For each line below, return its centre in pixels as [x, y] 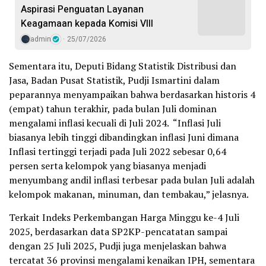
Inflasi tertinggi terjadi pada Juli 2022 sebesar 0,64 [118, 151]
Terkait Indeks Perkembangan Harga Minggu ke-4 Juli [124, 217]
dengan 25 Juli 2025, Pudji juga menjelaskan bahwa [118, 246]
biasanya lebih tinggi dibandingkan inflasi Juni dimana [124, 137]
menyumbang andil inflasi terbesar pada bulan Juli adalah [132, 180]
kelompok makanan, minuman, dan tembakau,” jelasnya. [129, 194]
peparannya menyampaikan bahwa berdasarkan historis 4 [132, 94]
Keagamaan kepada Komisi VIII [87, 23]
